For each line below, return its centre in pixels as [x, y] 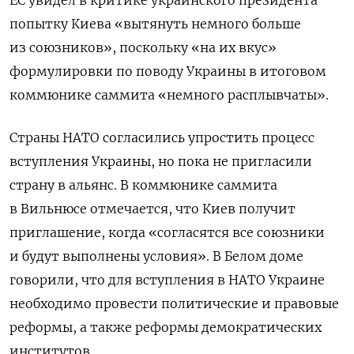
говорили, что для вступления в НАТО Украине [167, 280]
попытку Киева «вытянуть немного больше [155, 24]
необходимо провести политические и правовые [174, 304]
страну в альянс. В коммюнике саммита [143, 185]
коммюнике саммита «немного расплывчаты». [169, 95]
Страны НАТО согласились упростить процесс [162, 138]
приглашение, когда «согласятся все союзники [167, 233]
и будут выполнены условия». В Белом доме [156, 256]
